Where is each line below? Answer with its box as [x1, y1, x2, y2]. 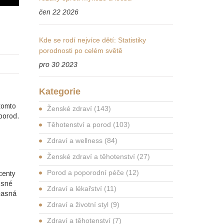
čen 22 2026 [39, 8, 79, 16]
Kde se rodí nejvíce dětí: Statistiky [39, 36, 146, 44]
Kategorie [39, 86, 81, 96]
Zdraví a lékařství [47, 184, 104, 192]
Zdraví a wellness [47, 136, 105, 144]
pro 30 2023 [39, 60, 78, 68]
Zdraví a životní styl [47, 200, 111, 208]
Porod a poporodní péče [47, 168, 126, 176]
